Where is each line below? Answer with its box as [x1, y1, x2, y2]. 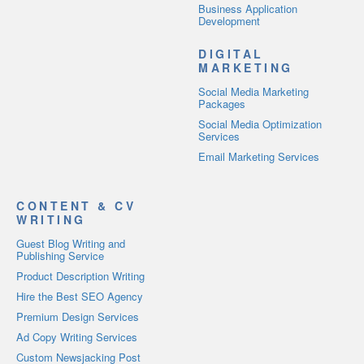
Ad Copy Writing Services [16, 328, 137, 344]
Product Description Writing [16, 267, 145, 284]
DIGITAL [198, 45, 264, 62]
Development [198, 12, 260, 28]
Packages [198, 95, 245, 111]
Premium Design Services [16, 308, 139, 324]
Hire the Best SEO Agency [16, 288, 143, 304]
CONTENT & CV [16, 197, 136, 214]
